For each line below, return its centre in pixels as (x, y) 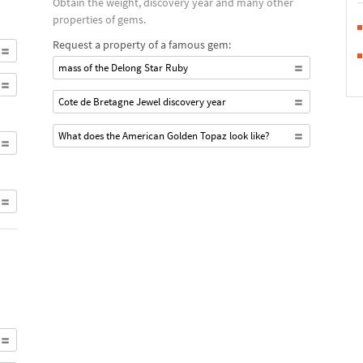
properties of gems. (100, 19)
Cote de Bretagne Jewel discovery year (143, 102)
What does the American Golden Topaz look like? (164, 136)
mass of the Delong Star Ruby (124, 68)
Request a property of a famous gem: (142, 45)
